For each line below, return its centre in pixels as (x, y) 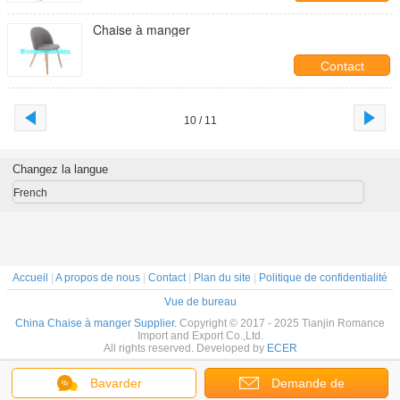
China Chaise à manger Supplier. (97, 323)
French (30, 193)
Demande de (308, 383)
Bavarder (117, 383)
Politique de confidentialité (323, 278)
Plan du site (222, 278)
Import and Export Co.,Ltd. (200, 336)
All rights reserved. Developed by (185, 348)
